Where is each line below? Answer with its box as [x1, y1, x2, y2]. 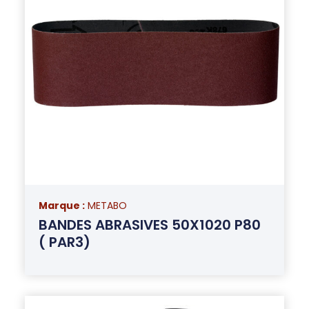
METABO [87, 198, 127, 212]
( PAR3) [38, 232, 90, 252]
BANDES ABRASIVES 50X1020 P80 [38, 215, 261, 235]
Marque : [38, 198, 85, 212]
